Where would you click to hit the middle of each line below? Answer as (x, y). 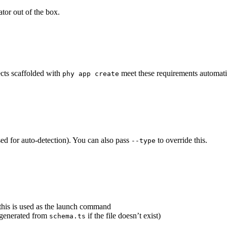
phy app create (91, 74)
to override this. (181, 140)
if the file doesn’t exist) (123, 215)
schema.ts (67, 216)
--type (143, 140)
